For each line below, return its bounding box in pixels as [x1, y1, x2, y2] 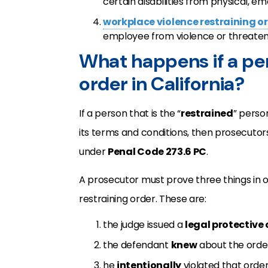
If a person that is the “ [79, 106, 181, 120]
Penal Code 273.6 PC [108, 145, 207, 159]
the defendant [103, 238, 171, 252]
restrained [181, 106, 233, 120]
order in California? [79, 71, 245, 96]
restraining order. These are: [79, 192, 206, 206]
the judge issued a [103, 218, 185, 232]
